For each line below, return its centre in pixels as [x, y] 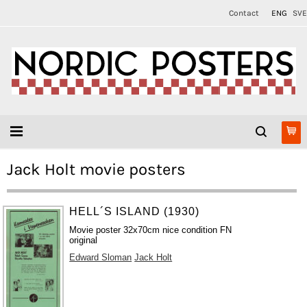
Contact [244, 13]
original [84, 240]
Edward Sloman [101, 257]
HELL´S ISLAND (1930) [135, 211]
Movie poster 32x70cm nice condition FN [151, 230]
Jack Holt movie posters [96, 169]
